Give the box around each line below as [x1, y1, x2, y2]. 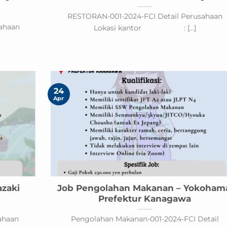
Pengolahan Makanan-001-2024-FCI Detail [70, 214, 219, 224]
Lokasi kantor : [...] [93, 23, 196, 33]
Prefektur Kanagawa [98, 194, 192, 204]
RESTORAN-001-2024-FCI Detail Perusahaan [67, 12, 222, 21]
